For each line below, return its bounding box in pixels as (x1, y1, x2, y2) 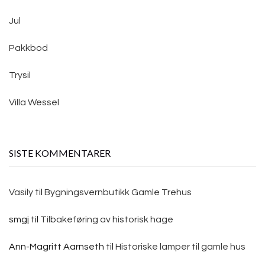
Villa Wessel (9, 97, 59, 107)
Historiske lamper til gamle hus (115, 241, 245, 251)
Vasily (9, 187, 33, 197)
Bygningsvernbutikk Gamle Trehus (44, 187, 192, 197)
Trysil (9, 70, 31, 80)
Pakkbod (9, 43, 48, 53)
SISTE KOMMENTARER (9, 147, 111, 159)
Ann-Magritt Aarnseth (9, 241, 104, 251)
